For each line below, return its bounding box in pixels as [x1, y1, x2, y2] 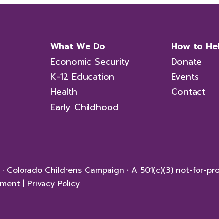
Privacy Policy [27, 178, 80, 190]
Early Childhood [50, 100, 119, 114]
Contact [171, 85, 205, 99]
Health [50, 85, 77, 99]
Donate [171, 55, 202, 68]
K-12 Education [50, 70, 114, 84]
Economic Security [50, 55, 130, 68]
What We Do [50, 40, 105, 53]
